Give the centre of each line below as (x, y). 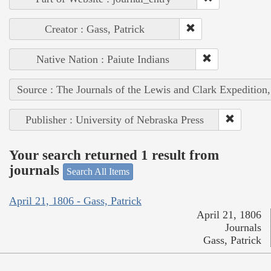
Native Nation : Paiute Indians (103, 59)
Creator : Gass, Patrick (95, 29)
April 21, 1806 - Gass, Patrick (75, 201)
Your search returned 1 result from (114, 155)
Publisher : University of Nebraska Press (114, 119)
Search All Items (98, 171)
